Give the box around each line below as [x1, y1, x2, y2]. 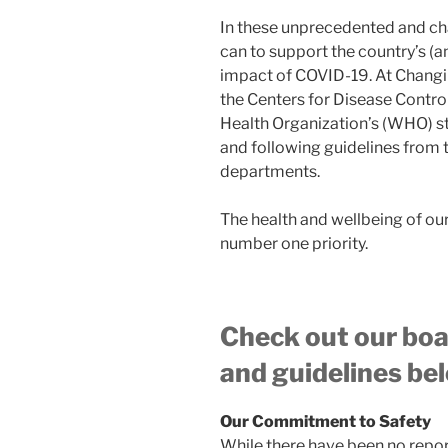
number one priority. [220, 233, 368, 253]
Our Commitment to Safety [220, 412, 431, 432]
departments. [220, 161, 320, 181]
